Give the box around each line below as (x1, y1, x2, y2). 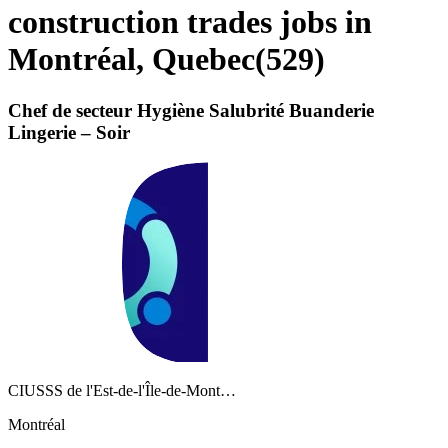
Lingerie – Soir (8, 121, 130, 143)
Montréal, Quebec (8, 41, 255, 78)
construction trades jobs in (8, 4, 372, 41)
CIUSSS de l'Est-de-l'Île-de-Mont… (8, 382, 236, 400)
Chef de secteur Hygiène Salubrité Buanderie (8, 99, 374, 121)
